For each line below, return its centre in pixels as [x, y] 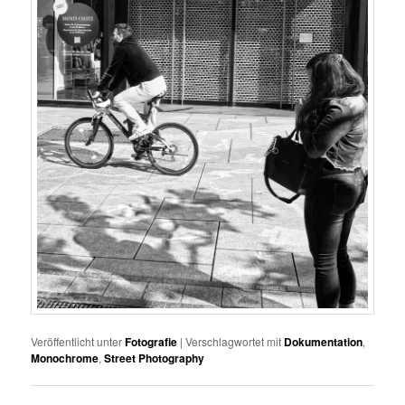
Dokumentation [324, 342]
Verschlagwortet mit [234, 342]
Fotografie [151, 342]
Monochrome [65, 358]
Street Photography [155, 358]
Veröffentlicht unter [77, 342]
